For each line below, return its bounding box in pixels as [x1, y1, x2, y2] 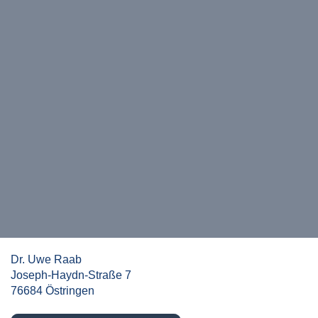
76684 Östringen [11, 285, 94, 297]
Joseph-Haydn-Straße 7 [11, 269, 131, 281]
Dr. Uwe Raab [11, 253, 82, 265]
